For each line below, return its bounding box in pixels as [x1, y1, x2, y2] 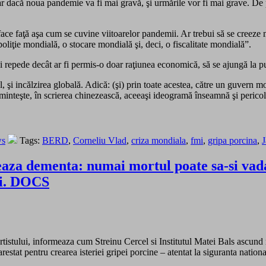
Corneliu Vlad [73, 135, 126, 146]
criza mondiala [131, 135, 186, 146]
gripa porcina [208, 135, 257, 146]
